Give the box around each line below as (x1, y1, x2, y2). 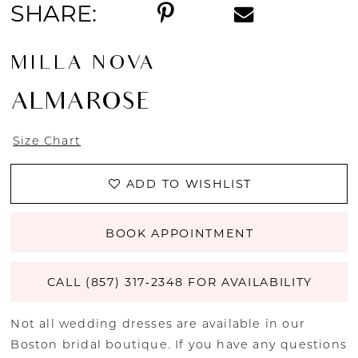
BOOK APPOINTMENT (105, 225, 254, 241)
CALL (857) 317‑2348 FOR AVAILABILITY (46, 275, 312, 290)
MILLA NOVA (10, 53, 157, 77)
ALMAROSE (10, 89, 150, 119)
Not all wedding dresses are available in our (10, 316, 306, 332)
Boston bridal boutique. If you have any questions (10, 337, 347, 352)
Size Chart (13, 133, 82, 149)
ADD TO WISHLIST (125, 176, 252, 191)
